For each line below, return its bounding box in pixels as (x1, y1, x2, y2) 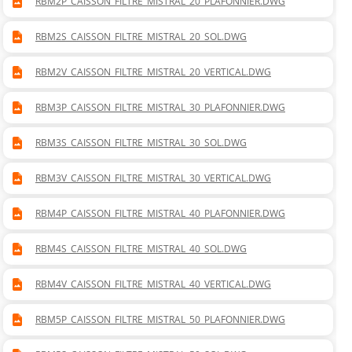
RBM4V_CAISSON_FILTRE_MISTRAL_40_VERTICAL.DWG (35, 277, 271, 291)
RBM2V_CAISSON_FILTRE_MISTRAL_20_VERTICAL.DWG (35, 65, 271, 79)
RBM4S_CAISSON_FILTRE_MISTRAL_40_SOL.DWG (35, 242, 247, 256)
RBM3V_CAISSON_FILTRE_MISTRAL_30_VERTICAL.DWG (35, 171, 271, 185)
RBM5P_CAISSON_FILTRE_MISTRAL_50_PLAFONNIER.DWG (35, 313, 285, 327)
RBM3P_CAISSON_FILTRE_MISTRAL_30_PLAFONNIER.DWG (35, 101, 285, 115)
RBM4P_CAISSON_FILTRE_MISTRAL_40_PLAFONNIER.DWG (35, 207, 285, 221)
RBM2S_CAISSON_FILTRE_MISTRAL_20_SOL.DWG (35, 30, 247, 44)
